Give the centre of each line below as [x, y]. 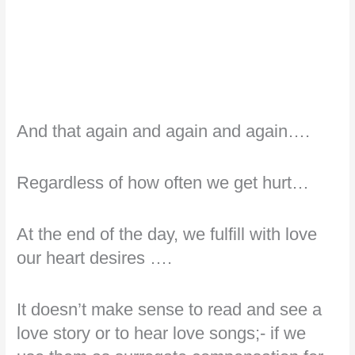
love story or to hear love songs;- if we [162, 334]
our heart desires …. [95, 258]
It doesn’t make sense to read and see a [170, 310]
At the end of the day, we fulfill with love [167, 235]
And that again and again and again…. [164, 131]
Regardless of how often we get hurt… [163, 183]
